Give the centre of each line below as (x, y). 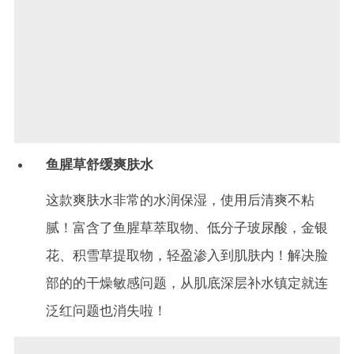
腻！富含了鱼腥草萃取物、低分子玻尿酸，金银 (187, 228)
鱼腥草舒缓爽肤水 (100, 165)
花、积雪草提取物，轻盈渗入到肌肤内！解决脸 (187, 256)
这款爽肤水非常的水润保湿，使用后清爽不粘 (180, 200)
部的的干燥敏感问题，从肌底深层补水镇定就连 (187, 283)
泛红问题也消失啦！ (106, 311)
